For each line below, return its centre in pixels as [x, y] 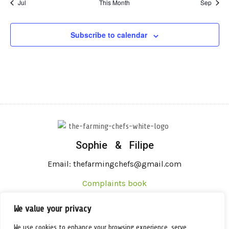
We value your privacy [52, 209]
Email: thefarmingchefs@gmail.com [114, 164]
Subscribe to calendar [109, 35]
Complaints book [114, 184]
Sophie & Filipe [114, 145]
